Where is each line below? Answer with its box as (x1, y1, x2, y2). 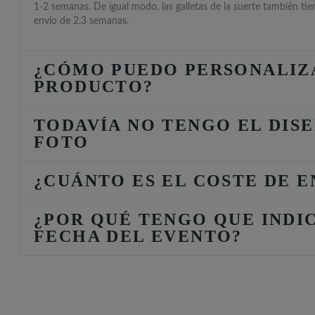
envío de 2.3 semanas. (34, 16, 129, 27)
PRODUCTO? (34, 77, 154, 96)
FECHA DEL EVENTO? (34, 227, 243, 246)
